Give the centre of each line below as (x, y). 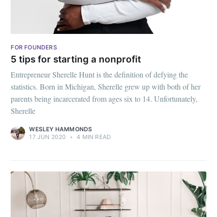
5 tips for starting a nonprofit (76, 60)
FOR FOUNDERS (34, 47)
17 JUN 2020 (48, 137)
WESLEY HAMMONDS (61, 129)
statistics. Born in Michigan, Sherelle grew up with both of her (106, 86)
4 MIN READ (93, 137)
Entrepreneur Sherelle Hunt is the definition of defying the (100, 74)
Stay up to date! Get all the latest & (108, 203)
